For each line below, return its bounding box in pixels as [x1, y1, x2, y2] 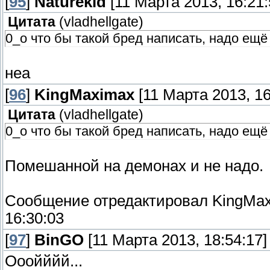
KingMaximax [34, 86, 134, 104]
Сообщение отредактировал [5, 192, 212, 210]
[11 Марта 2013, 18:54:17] [84, 231, 267, 249]
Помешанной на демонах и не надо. [5, 157, 263, 175]
